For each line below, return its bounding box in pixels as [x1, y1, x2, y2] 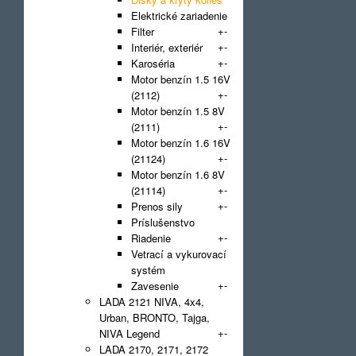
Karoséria [131, 56, 175, 71]
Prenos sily [131, 199, 183, 214]
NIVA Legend [99, 326, 160, 341]
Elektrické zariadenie [131, 8, 227, 23]
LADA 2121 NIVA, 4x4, [99, 294, 204, 309]
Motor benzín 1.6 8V [131, 167, 225, 182]
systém [131, 262, 165, 277]
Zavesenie [131, 278, 179, 293]
